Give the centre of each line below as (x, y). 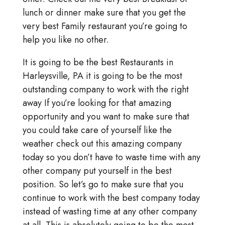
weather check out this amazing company (102, 144)
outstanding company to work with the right (105, 90)
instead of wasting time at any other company (109, 212)
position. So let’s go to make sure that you (103, 185)
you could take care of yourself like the (97, 130)
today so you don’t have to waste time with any (111, 157)
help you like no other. (66, 40)
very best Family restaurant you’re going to (105, 26)
